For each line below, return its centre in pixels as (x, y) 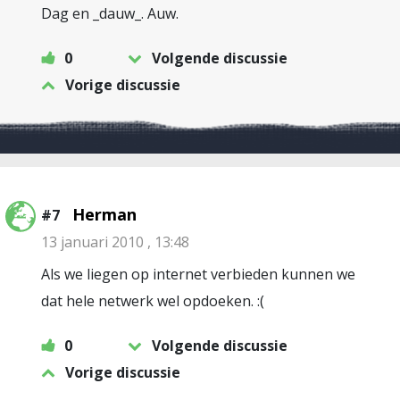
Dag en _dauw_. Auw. (110, 13)
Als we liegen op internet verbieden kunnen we (198, 274)
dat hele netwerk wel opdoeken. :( (153, 301)
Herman (104, 214)
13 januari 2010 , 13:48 (115, 242)
